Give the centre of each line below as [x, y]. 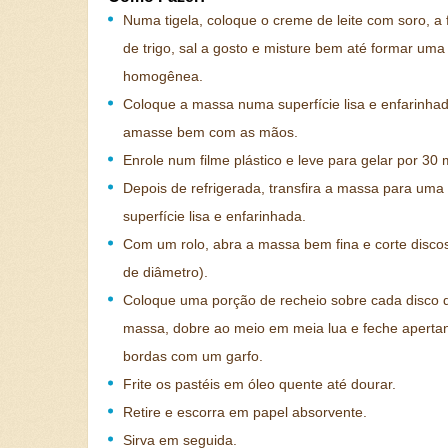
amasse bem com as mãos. [210, 132]
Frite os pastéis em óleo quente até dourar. [259, 384]
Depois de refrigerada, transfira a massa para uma [283, 188]
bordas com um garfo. [193, 356]
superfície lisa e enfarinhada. [214, 216]
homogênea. [163, 76]
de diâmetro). [165, 272]
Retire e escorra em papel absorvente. [245, 412]
